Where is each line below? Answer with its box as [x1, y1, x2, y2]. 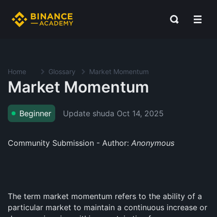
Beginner [19, 108, 51, 118]
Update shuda [63, 108, 117, 118]
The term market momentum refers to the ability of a [8, 191, 202, 201]
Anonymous [131, 138, 174, 148]
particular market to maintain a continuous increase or [8, 202, 207, 212]
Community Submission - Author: [8, 138, 131, 148]
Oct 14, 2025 [117, 108, 164, 118]
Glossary [48, 67, 76, 76]
